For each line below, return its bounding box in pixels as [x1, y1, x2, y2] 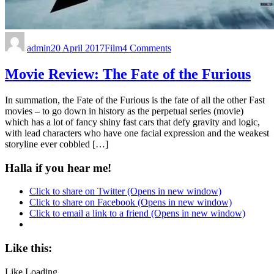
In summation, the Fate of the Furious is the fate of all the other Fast [5, 94, 265, 105]
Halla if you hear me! [5, 161, 111, 174]
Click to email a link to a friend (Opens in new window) [29, 208, 245, 219]
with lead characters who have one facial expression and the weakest [5, 127, 269, 138]
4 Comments [122, 43, 171, 54]
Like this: [5, 242, 52, 254]
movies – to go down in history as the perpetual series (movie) [5, 105, 243, 116]
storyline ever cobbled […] [5, 138, 108, 149]
